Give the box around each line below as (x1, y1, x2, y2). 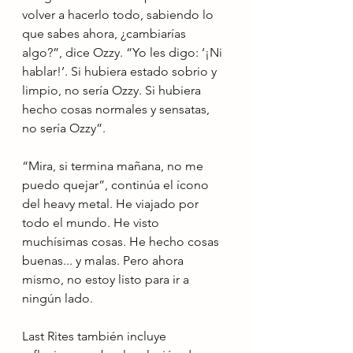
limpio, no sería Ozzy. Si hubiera (22, 83, 204, 98)
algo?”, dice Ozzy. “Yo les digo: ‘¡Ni (22, 45, 225, 60)
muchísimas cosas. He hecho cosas (22, 234, 222, 249)
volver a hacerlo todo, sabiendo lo (22, 7, 217, 22)
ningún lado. (22, 291, 93, 306)
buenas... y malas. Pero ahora (22, 253, 187, 268)
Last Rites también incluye (22, 329, 169, 344)
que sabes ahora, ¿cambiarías (22, 26, 189, 41)
